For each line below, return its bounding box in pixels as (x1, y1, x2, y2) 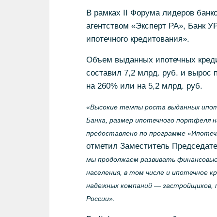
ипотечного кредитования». (86, 34, 189, 44)
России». (86, 195, 115, 202)
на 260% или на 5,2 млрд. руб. (86, 81, 202, 91)
